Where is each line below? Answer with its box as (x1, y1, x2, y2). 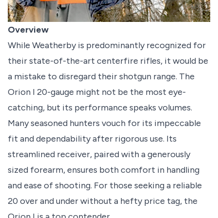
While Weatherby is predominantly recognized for (8, 40, 206, 51)
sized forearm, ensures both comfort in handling (8, 164, 200, 176)
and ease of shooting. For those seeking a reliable (8, 180, 202, 191)
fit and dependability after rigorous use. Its (8, 133, 177, 145)
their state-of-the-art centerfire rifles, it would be (8, 55, 208, 67)
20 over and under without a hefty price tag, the (8, 196, 198, 207)
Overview (8, 24, 49, 36)
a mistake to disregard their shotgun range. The (8, 71, 195, 82)
